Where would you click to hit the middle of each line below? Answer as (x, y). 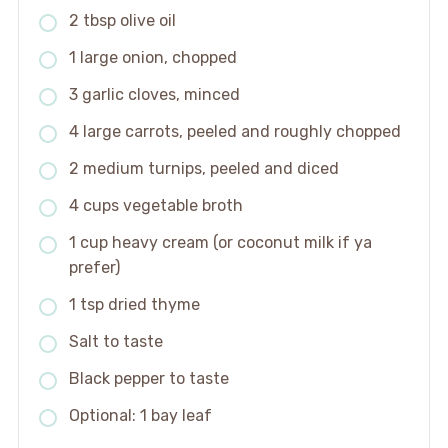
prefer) (94, 268)
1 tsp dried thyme (134, 305)
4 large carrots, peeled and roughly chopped (234, 132)
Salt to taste (115, 342)
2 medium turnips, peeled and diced (203, 169)
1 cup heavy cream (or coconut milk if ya (220, 243)
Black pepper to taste (148, 379)
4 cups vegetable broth (155, 206)
